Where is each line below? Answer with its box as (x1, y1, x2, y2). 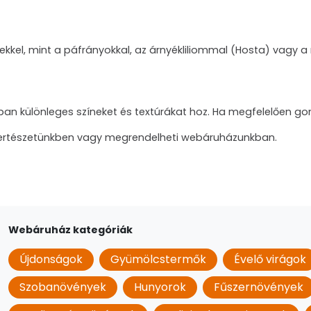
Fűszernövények (214, 279, 303, 295)
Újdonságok (19, 251, 83, 267)
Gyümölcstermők (110, 251, 206, 267)
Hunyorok (134, 279, 186, 295)
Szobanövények (19, 279, 106, 295)
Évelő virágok (234, 251, 306, 267)
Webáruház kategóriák (8, 223, 133, 237)
